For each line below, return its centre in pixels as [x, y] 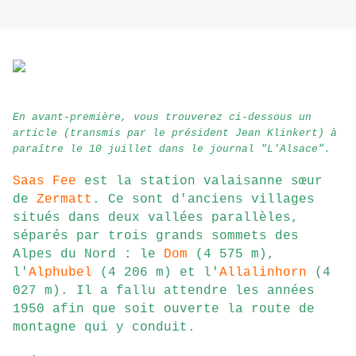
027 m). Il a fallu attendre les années [164, 291]
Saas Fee [44, 182]
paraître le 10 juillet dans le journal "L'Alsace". [172, 149]
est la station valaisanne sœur [199, 182]
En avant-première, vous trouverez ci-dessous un [162, 118]
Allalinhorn [263, 273]
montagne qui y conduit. [104, 328]
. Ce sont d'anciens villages [203, 200]
